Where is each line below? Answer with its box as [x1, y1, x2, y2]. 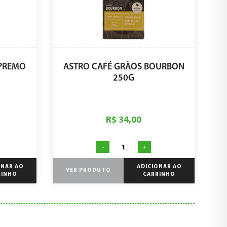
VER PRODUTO [65, 168, 111, 173]
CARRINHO [143, 171, 175, 177]
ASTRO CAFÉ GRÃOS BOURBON [63, 62, 184, 72]
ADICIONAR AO [136, 164, 182, 170]
